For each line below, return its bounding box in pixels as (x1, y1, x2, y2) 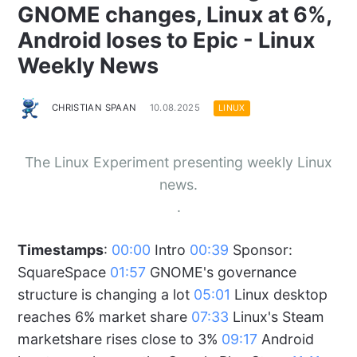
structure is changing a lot (17, 286, 194, 303)
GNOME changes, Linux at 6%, (17, 2, 331, 29)
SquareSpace (17, 264, 110, 280)
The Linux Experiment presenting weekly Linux (25, 154, 332, 171)
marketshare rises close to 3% (17, 331, 222, 347)
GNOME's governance (145, 264, 296, 280)
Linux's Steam (228, 308, 324, 325)
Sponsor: (228, 241, 292, 258)
